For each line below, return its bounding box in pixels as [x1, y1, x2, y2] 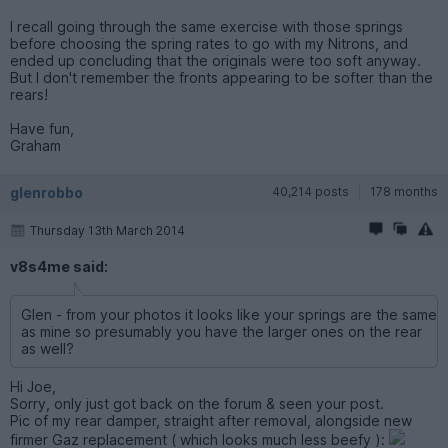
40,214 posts [272, 183, 349, 199]
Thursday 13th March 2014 [30, 222, 185, 238]
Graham [10, 136, 61, 154]
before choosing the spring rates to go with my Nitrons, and [10, 34, 408, 52]
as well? [21, 339, 74, 357]
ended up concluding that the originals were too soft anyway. [10, 51, 421, 69]
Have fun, [10, 119, 74, 137]
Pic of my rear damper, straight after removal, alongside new [10, 411, 412, 429]
